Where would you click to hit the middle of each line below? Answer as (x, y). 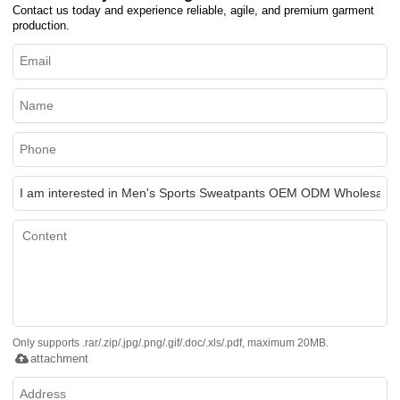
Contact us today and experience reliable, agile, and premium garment (194, 11)
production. (42, 26)
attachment (60, 359)
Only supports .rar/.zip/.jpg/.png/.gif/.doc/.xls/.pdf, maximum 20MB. (171, 343)
